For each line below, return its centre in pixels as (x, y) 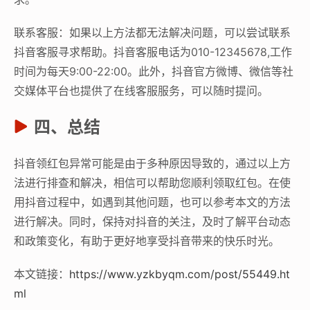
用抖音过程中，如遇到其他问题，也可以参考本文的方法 (152, 202)
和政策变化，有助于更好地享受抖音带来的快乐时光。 (147, 240)
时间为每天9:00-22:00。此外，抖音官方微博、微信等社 (154, 71)
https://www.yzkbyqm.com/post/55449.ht (180, 274)
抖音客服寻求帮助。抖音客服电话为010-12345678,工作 (153, 52)
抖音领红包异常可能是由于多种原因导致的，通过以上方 (152, 163)
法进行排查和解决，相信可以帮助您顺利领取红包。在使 (152, 182)
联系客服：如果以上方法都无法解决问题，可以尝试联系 (152, 32)
